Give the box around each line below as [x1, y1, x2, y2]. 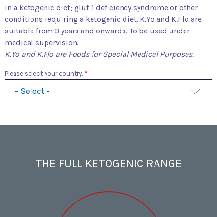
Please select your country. [5, 70, 84, 77]
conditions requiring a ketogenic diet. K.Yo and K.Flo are [5, 15, 201, 24]
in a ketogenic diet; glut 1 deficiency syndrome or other [5, 3, 198, 12]
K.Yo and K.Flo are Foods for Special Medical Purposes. [5, 49, 194, 59]
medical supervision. [5, 38, 78, 47]
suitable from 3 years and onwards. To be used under [5, 26, 190, 35]
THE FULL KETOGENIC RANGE [35, 156, 182, 170]
